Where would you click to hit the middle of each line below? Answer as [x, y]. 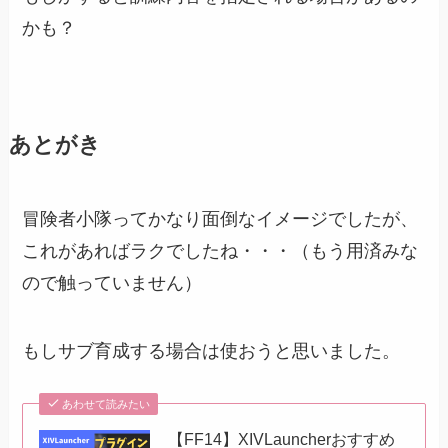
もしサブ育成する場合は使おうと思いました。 [211, 351]
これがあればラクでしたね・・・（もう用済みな [220, 251]
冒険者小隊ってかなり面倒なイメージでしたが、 [220, 219]
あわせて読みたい [105, 404]
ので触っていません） [112, 283]
